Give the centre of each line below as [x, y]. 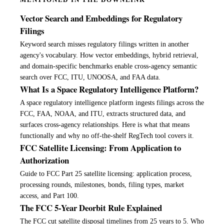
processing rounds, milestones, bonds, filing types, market [102, 185]
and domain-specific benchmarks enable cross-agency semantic [108, 66]
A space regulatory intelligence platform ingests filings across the [112, 103]
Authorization [44, 160]
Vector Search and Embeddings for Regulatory [101, 18]
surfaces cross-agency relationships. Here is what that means [105, 125]
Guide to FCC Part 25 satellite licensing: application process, [106, 174]
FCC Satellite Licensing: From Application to [100, 148]
